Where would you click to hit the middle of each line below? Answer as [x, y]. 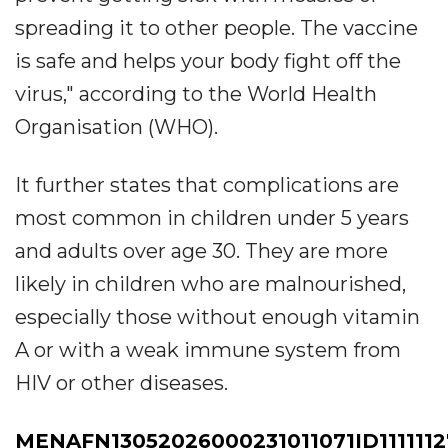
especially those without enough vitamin [217, 317]
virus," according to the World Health [196, 94]
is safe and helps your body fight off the [208, 61]
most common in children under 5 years [212, 218]
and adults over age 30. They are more [201, 251]
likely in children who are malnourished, [210, 284]
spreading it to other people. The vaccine [216, 28]
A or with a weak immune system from [208, 350]
